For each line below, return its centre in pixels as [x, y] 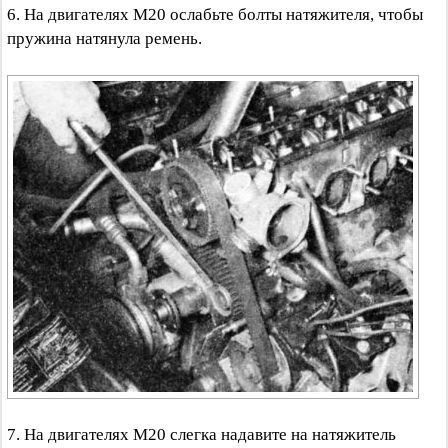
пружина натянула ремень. [104, 38]
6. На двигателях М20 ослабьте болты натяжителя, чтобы [215, 14]
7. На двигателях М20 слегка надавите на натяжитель [201, 434]
